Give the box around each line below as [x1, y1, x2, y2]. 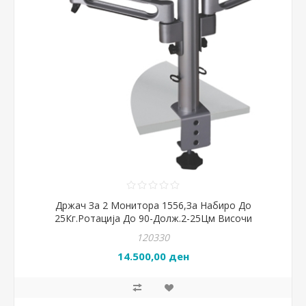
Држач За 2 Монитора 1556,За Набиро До [55, 199, 251, 212]
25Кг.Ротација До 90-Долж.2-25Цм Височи [54, 212, 252, 225]
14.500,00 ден [117, 249, 189, 264]
